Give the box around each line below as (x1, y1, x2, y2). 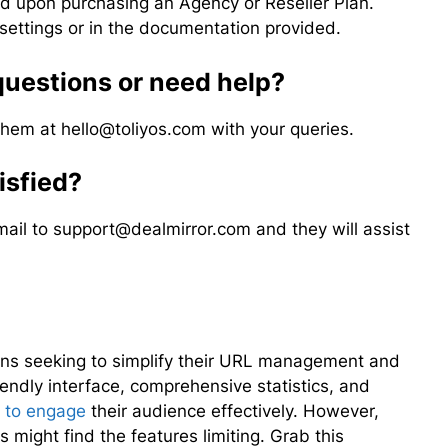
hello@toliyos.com (61, 118, 207, 139)
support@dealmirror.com (53, 219, 252, 240)
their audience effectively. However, (86, 400, 380, 421)
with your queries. (206, 118, 355, 139)
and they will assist (251, 219, 411, 240)
